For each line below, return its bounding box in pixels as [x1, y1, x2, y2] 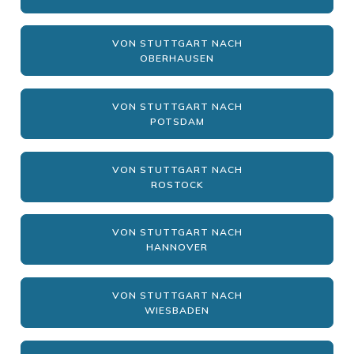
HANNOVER [146, 241, 208, 254]
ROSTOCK [150, 178, 204, 190]
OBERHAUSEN [140, 52, 214, 65]
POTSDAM [149, 115, 205, 128]
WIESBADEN [145, 304, 209, 317]
